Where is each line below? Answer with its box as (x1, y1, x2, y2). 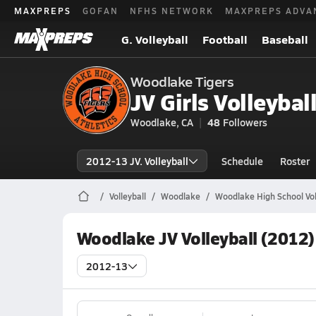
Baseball (262, 31, 308, 47)
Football (202, 31, 248, 47)
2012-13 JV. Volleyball (85, 154, 188, 168)
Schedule (221, 154, 263, 168)
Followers (222, 115, 267, 129)
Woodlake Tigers (130, 71, 234, 91)
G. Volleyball (121, 31, 188, 47)
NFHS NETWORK (130, 4, 214, 16)
